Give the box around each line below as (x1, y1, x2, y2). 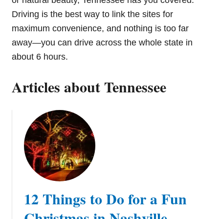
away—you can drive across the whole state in (12, 38, 193, 48)
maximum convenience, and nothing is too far (12, 23, 189, 34)
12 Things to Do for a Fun (24, 188, 187, 210)
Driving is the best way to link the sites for (12, 9, 173, 20)
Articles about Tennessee (12, 76, 166, 98)
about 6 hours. (12, 52, 68, 62)
